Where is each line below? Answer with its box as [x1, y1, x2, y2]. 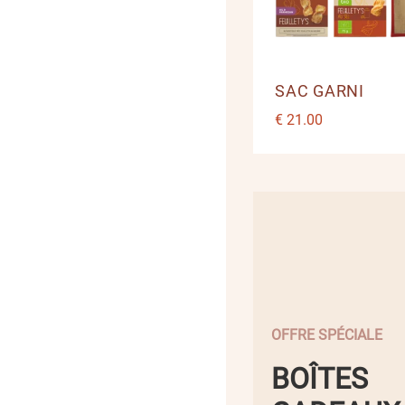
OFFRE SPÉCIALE [271, 325, 382, 344]
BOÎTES [271, 361, 368, 396]
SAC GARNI [275, 81, 364, 101]
